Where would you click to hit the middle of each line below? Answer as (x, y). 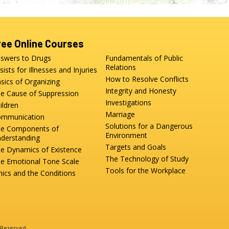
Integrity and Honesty (141, 91)
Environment (127, 135)
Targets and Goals (136, 147)
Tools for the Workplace (146, 171)
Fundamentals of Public (144, 58)
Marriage (120, 114)
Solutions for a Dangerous (149, 126)
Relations (121, 67)
